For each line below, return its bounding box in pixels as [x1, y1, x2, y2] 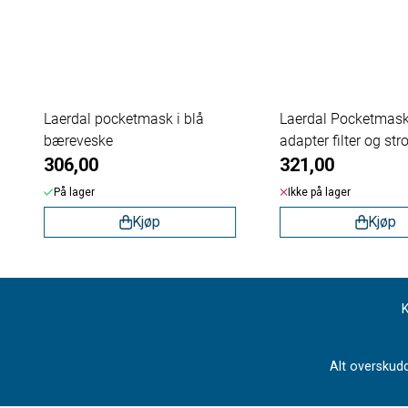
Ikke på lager [288, 185, 352, 199]
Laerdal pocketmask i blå [44, 109, 204, 127]
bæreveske [44, 131, 113, 149]
